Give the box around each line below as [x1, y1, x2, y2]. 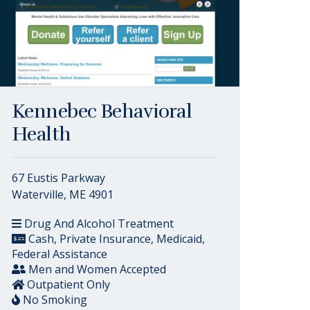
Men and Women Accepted [26, 262, 166, 277]
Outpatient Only [24, 277, 110, 292]
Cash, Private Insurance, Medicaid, [26, 231, 205, 246]
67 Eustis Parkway [12, 170, 105, 185]
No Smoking [20, 292, 87, 307]
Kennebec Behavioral [12, 100, 192, 123]
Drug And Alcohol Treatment [21, 216, 174, 231]
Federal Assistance [12, 246, 107, 262]
